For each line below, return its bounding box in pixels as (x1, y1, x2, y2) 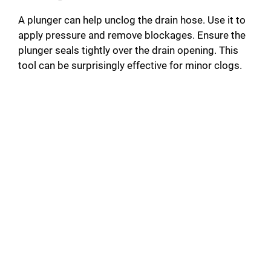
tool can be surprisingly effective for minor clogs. (18, 59, 242, 72)
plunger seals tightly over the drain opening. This (18, 44, 238, 57)
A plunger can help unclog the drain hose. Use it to (18, 14, 246, 27)
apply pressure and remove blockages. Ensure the (18, 29, 246, 42)
